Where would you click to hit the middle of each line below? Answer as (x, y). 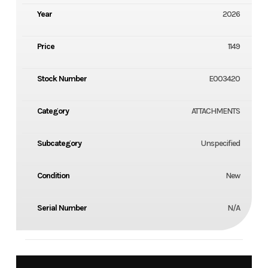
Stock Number (62, 79)
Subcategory (59, 144)
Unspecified (221, 144)
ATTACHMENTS (216, 111)
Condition (53, 176)
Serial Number (62, 208)
